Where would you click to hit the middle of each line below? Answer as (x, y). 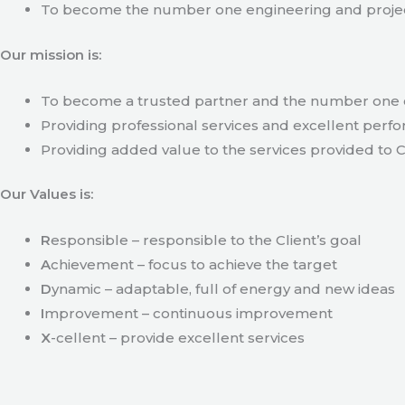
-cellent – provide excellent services (178, 338)
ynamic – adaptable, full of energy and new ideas (223, 289)
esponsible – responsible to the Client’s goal (206, 240)
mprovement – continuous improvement (188, 313)
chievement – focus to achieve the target (194, 264)
